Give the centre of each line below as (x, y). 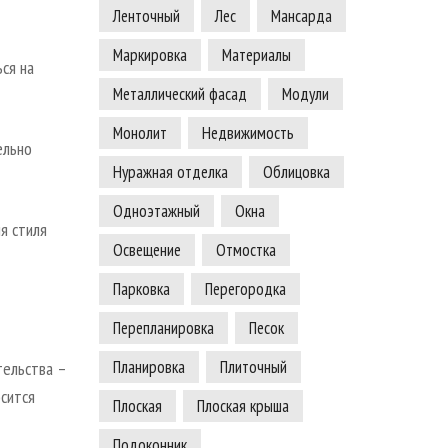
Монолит (139, 133)
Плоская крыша (242, 406)
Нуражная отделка (170, 172)
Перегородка (245, 289)
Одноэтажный (156, 211)
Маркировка (149, 55)
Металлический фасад (179, 94)
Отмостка (245, 250)
